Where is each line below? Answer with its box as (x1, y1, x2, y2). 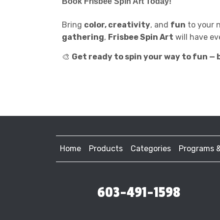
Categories (131, 144, 171, 154)
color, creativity (84, 20, 150, 30)
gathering (62, 32, 104, 42)
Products (89, 144, 123, 154)
